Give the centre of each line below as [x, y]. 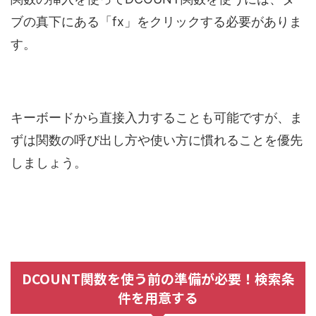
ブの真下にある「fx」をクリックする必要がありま [156, 22]
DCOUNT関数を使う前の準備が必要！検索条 [158, 279]
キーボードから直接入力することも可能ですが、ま [157, 118]
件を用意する [158, 298]
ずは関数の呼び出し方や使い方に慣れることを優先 [157, 140]
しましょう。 [49, 163]
